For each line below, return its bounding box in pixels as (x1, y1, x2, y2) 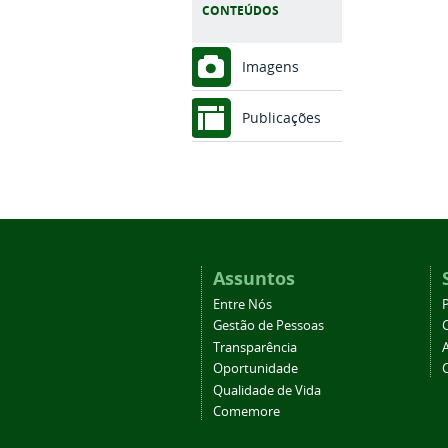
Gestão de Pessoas (212, 317, 324, 335)
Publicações (242, 108, 321, 128)
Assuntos (212, 266, 295, 292)
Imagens (242, 56, 299, 76)
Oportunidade (212, 360, 298, 378)
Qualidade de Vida (212, 381, 321, 399)
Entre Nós (212, 295, 272, 313)
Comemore (212, 403, 280, 421)
